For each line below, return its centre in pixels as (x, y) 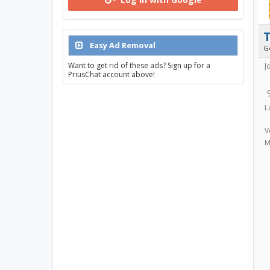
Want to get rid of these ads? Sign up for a (139, 65)
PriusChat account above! (111, 74)
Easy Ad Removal (122, 45)
